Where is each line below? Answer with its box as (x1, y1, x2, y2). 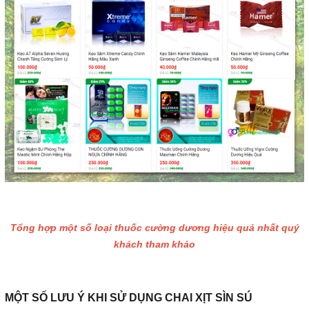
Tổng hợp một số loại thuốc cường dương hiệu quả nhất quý (10, 222, 299, 234)
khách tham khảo (114, 239, 195, 250)
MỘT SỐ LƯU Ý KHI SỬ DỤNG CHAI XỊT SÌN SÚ (5, 292, 252, 304)
